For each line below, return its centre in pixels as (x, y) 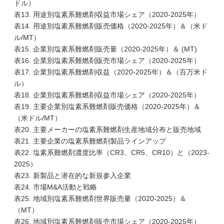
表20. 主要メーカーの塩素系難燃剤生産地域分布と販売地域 (107, 129)
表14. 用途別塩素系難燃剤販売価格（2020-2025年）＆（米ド (111, 26)
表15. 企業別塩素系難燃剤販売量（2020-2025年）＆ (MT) (105, 49)
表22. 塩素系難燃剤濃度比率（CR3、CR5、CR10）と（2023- (112, 152)
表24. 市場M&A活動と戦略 (55, 187)
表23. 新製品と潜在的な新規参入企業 (72, 175)
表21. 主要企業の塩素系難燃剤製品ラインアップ (90, 141)
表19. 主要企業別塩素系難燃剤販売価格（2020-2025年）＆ (107, 106)
